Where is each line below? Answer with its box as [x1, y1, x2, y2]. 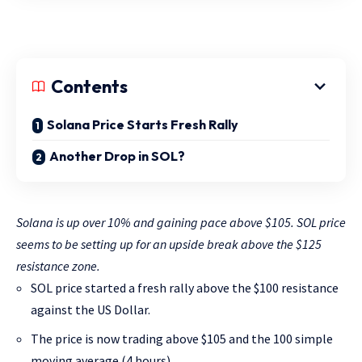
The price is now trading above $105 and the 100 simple [31, 330, 333, 347]
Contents [51, 75, 128, 98]
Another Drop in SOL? [49, 148, 185, 164]
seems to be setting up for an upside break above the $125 [16, 236, 322, 252]
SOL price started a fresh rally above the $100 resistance [31, 280, 339, 296]
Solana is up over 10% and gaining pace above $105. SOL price [16, 214, 346, 230]
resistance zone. [16, 258, 100, 274]
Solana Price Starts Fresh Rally [47, 116, 238, 133]
